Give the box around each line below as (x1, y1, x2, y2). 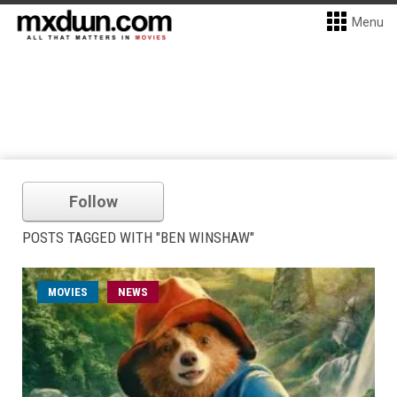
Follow (68, 192, 118, 211)
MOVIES (48, 285, 88, 299)
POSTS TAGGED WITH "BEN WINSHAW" (22, 229, 254, 246)
